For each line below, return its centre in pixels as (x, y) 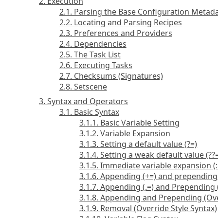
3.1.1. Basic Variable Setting (130, 123)
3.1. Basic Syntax (89, 112)
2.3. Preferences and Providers (116, 33)
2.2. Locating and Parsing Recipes (120, 23)
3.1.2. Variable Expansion (125, 134)
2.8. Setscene (83, 87)
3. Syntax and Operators (83, 101)
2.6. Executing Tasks (96, 65)
